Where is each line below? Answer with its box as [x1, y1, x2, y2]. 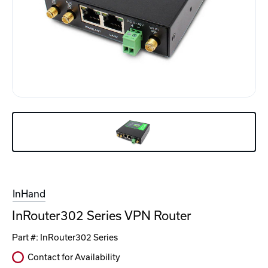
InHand [13, 188, 45, 200]
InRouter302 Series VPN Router [12, 209, 191, 223]
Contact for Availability [28, 252, 120, 263]
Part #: [12, 233, 40, 243]
